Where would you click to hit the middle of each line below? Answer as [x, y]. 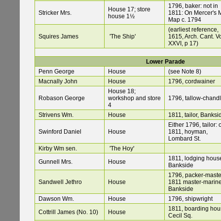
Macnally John [58, 82]
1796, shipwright [190, 199]
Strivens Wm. [56, 115]
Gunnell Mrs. [55, 162]
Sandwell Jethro [60, 182]
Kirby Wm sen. [58, 149]
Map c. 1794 [185, 20]
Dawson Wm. [56, 199]
